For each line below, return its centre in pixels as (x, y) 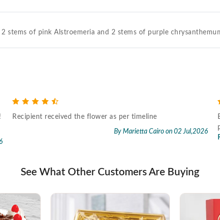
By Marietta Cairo (140, 131)
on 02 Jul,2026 (187, 131)
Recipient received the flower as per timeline (87, 117)
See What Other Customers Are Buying (110, 172)
